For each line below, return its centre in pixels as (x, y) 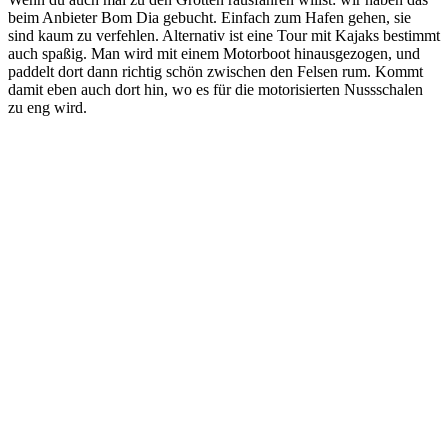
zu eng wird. (47, 107)
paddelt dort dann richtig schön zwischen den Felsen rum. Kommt (215, 71)
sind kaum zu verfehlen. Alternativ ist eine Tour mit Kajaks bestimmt (224, 35)
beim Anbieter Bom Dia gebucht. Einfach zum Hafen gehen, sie (209, 17)
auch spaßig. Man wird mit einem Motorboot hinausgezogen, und (214, 53)
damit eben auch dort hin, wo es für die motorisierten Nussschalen (215, 89)
